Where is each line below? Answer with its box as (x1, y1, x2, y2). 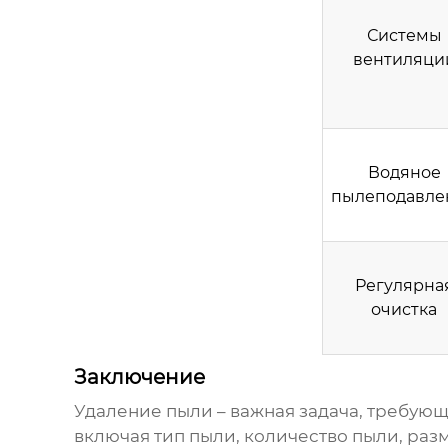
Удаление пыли (73, 401, 213, 422)
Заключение (73, 365, 205, 390)
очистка (371, 300, 437, 320)
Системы (366, 26, 442, 46)
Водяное (367, 163, 441, 183)
